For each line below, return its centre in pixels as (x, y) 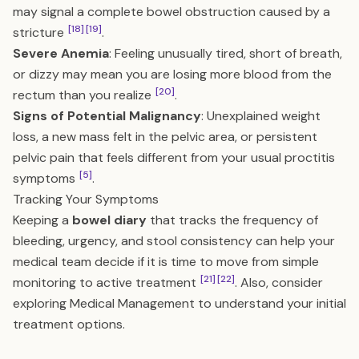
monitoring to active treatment (106, 282)
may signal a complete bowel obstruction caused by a (171, 12)
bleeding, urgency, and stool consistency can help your (174, 241)
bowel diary (109, 220)
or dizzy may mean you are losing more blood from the (172, 74)
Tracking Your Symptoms (86, 199)
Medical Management (132, 303)
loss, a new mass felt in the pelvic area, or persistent (165, 137)
